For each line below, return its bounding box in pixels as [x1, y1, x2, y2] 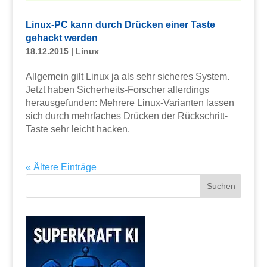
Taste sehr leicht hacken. [25, 123, 130, 134]
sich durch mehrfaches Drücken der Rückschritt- [25, 110, 228, 121]
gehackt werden [25, 32, 98, 43]
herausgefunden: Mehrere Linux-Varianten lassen [25, 97, 234, 108]
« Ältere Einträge [25, 162, 97, 172]
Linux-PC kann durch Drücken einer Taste [25, 19, 215, 30]
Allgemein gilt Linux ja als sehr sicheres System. [25, 71, 229, 82]
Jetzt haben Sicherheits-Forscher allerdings [25, 84, 209, 95]
